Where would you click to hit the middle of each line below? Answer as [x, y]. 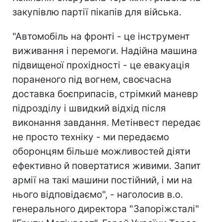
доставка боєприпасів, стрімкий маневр [105, 94]
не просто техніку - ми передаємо [91, 137]
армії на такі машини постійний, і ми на [102, 180]
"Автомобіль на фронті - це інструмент [101, 36]
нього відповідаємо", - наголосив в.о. [98, 194]
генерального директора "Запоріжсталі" [106, 209]
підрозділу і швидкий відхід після [89, 108]
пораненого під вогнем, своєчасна [92, 79]
